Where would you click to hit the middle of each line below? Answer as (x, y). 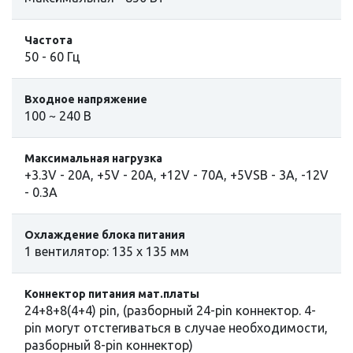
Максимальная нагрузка (93, 159)
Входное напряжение (86, 100)
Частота (48, 41)
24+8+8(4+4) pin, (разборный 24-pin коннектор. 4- (170, 311)
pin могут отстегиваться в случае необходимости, (176, 328)
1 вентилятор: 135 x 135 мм (107, 252)
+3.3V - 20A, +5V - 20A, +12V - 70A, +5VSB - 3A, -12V (176, 175)
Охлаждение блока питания (105, 235)
